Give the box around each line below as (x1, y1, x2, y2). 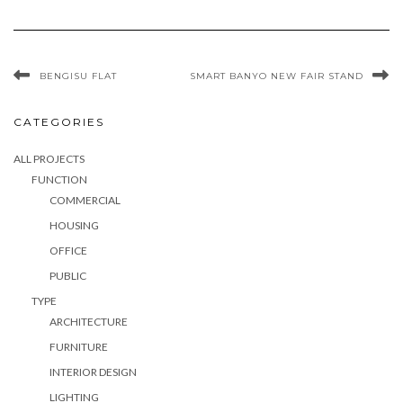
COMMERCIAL (49, 193, 121, 207)
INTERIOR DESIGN (49, 364, 137, 379)
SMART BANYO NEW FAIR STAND (190, 69, 363, 82)
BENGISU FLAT (40, 69, 117, 82)
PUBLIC (49, 268, 86, 282)
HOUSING (49, 218, 99, 232)
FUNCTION (31, 172, 87, 186)
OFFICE (49, 243, 87, 257)
